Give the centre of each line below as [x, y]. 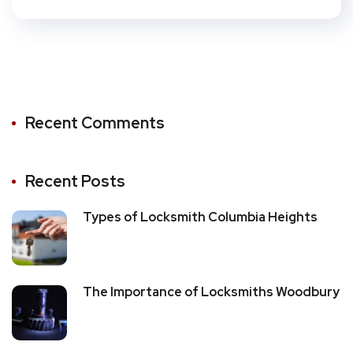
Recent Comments [95, 123]
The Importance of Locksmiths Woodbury [211, 292]
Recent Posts [75, 181]
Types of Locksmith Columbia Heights [200, 217]
